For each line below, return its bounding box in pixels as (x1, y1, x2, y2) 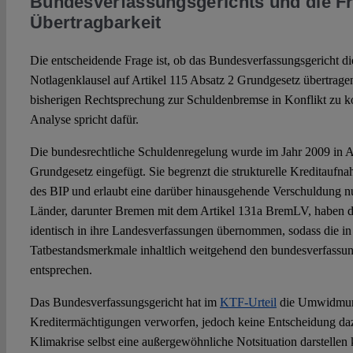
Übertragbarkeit (29, 13, 162, 33)
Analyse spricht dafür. (29, 113, 139, 127)
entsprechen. (29, 263, 92, 277)
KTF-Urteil (219, 295, 277, 310)
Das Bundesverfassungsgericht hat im (29, 295, 220, 310)
